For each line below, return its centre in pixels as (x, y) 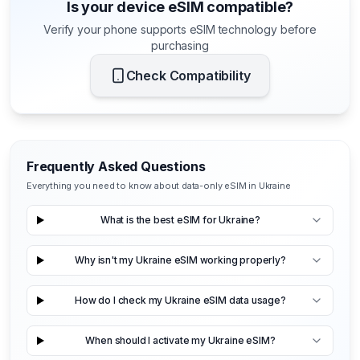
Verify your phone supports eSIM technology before (180, 29)
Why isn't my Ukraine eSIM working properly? (180, 260)
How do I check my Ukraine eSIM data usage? (180, 301)
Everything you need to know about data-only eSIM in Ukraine (159, 185)
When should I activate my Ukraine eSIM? (180, 341)
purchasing (180, 45)
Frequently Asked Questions (116, 166)
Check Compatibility (188, 75)
